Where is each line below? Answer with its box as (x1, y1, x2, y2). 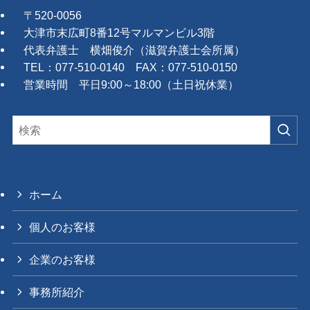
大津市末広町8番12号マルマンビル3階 (12, 26, 215, 39)
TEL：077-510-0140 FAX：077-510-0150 (12, 60, 237, 73)
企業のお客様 (29, 253, 96, 266)
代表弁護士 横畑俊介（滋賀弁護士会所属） (12, 43, 245, 56)
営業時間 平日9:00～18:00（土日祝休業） (12, 77, 239, 91)
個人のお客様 (29, 220, 96, 233)
